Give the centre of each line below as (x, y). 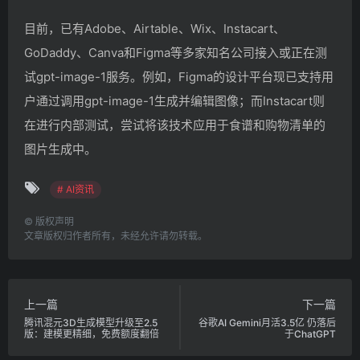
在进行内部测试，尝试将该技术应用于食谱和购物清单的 (175, 125)
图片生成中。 (60, 149)
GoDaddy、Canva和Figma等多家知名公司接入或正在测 (176, 52)
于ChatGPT (310, 334)
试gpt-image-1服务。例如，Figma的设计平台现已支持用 (179, 76)
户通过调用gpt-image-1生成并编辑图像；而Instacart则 (174, 100)
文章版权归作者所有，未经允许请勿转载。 (116, 235)
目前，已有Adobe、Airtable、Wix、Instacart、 (155, 28)
